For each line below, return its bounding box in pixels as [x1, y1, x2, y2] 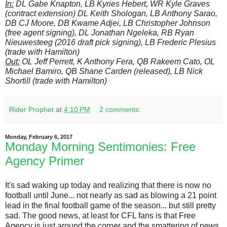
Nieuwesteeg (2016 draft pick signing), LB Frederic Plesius [5, 38, 216, 47]
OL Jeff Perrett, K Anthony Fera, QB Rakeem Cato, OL [20, 57, 215, 66]
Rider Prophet [9, 105, 54, 114]
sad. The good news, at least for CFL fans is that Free [5, 211, 196, 220]
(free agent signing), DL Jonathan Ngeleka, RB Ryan [5, 28, 194, 37]
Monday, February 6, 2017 [5, 134, 72, 140]
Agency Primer [5, 154, 84, 168]
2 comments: [99, 105, 141, 114]
